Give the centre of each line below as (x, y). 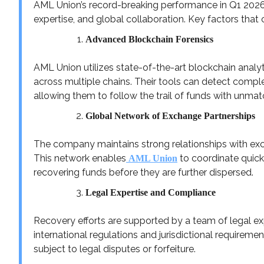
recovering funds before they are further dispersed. (143, 172)
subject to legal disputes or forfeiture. (115, 249)
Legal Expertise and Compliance (151, 192)
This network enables (80, 158)
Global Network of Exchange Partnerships (170, 115)
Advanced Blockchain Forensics (149, 39)
